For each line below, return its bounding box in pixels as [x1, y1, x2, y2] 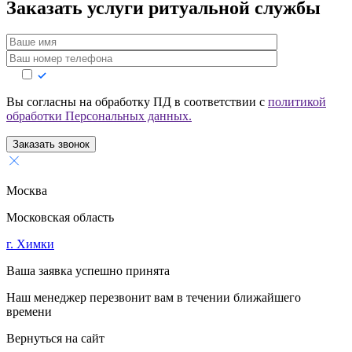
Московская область [6, 211, 114, 225]
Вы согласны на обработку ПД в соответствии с [6, 95, 268, 109]
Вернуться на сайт [6, 332, 104, 346]
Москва [6, 184, 47, 198]
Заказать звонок [13, 138, 90, 151]
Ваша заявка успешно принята [6, 264, 170, 278]
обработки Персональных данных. [6, 109, 192, 123]
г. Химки [6, 237, 54, 251]
